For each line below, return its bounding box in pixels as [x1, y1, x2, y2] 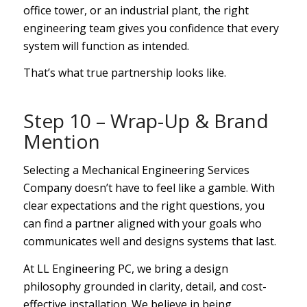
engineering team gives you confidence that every [23, 20, 279, 36]
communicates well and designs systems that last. [23, 233, 276, 249]
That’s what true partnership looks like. [23, 65, 226, 81]
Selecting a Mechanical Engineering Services [23, 162, 249, 177]
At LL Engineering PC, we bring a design [23, 260, 228, 276]
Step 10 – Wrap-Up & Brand [23, 108, 269, 134]
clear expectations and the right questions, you [23, 197, 265, 213]
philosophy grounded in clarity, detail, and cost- [23, 278, 267, 294]
